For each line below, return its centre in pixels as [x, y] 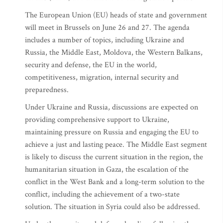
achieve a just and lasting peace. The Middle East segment [116, 145]
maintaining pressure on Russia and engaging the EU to [112, 132]
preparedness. [47, 90]
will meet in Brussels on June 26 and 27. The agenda [107, 28]
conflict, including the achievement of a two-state [102, 194]
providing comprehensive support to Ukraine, [97, 120]
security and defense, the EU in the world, [91, 65]
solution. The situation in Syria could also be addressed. [112, 207]
